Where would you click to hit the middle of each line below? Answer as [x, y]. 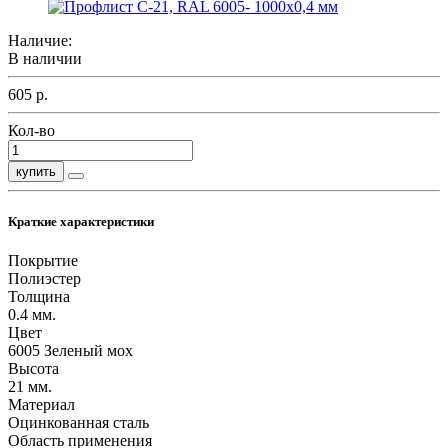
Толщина [39, 297]
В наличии [45, 58]
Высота [33, 369]
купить [36, 171]
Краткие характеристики [81, 222]
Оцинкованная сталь [78, 423]
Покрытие [43, 261]
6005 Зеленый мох [70, 351]
